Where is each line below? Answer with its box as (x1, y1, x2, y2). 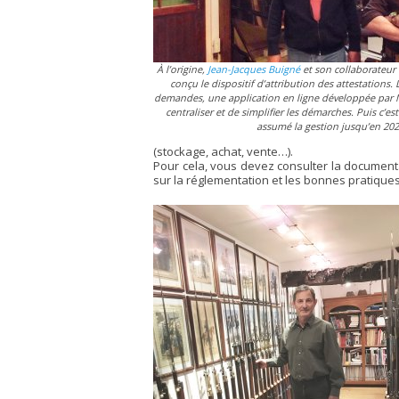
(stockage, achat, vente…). (153, 143, 293, 159)
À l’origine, (157, 62, 208, 76)
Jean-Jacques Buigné (208, 62, 300, 76)
